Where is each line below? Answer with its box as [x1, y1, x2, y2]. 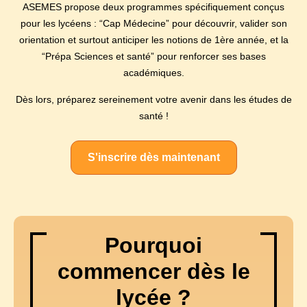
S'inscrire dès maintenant [87, 151, 220, 164]
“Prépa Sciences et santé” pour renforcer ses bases [41, 51, 266, 62]
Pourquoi [105, 233, 202, 258]
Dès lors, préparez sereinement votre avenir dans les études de [15, 93, 292, 105]
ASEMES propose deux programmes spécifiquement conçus [23, 1, 284, 13]
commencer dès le [57, 259, 250, 284]
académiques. [123, 67, 184, 79]
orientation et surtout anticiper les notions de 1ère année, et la [19, 34, 288, 46]
